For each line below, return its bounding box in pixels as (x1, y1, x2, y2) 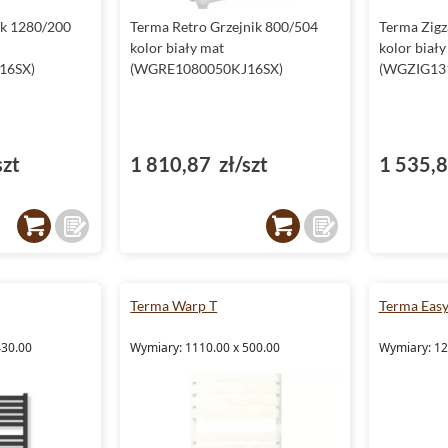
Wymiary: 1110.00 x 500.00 (130, 338, 281, 356)
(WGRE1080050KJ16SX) (130, 59, 284, 77)
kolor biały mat (130, 38, 225, 56)
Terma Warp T (130, 296, 218, 314)
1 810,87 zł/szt (130, 151, 269, 176)
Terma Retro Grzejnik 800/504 (130, 17, 319, 35)
